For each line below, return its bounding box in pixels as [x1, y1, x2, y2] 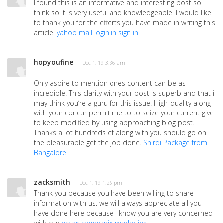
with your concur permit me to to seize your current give [34, 108, 214, 118]
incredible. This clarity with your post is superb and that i [34, 88, 214, 98]
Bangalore [34, 148, 66, 158]
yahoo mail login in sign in [57, 28, 138, 38]
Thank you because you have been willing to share [34, 188, 194, 198]
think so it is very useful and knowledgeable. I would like [34, 8, 211, 18]
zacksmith [34, 177, 70, 187]
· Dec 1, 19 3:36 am [78, 59, 125, 67]
